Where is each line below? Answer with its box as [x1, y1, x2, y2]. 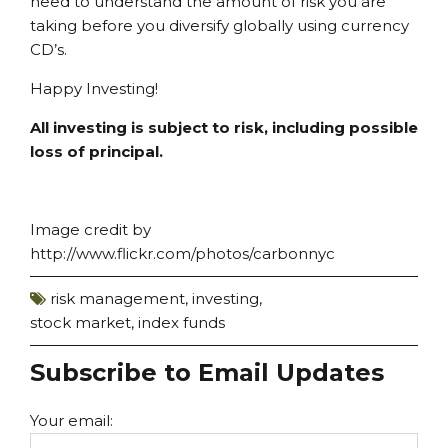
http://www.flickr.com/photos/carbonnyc [30, 244, 335, 264]
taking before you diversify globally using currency [30, 16, 409, 36]
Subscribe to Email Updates [30, 358, 384, 388]
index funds [138, 313, 225, 333]
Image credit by [30, 220, 151, 240]
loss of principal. [30, 142, 163, 162]
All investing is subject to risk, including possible [30, 118, 418, 138]
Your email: [30, 411, 113, 431]
